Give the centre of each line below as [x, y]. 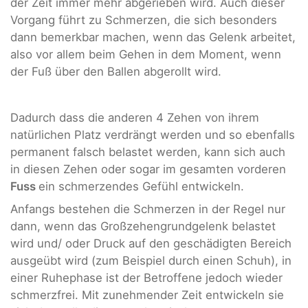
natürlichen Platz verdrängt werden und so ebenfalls [153, 134]
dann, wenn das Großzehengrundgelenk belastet [143, 226]
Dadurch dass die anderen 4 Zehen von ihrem [135, 117]
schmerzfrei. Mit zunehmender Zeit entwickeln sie [147, 295]
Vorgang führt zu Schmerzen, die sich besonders [144, 20]
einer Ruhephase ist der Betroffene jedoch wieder [146, 277]
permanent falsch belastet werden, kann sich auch [148, 152]
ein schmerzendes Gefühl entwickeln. [141, 186]
